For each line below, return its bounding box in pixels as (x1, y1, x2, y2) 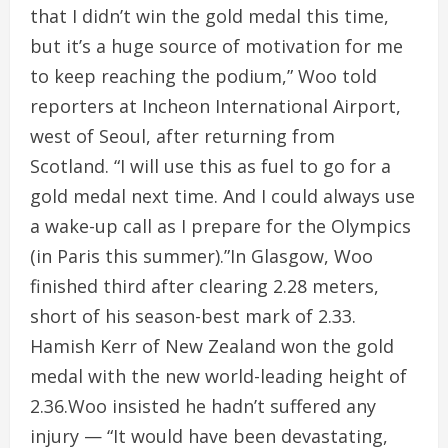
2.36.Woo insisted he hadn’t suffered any (30, 394, 376, 418)
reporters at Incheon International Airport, (30, 94, 401, 118)
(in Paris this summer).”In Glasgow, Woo (30, 244, 373, 268)
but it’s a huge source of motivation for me (30, 34, 403, 58)
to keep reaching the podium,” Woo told (30, 64, 377, 88)
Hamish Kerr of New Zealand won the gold (30, 334, 394, 358)
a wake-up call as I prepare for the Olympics (30, 214, 411, 238)
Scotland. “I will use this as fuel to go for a (30, 154, 391, 178)
